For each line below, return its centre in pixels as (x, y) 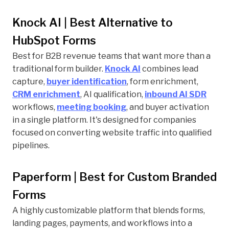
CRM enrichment (46, 95)
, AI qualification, (112, 95)
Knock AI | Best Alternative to (93, 23)
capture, (29, 82)
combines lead (169, 69)
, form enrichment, (163, 82)
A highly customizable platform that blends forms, (109, 211)
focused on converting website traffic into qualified (112, 133)
